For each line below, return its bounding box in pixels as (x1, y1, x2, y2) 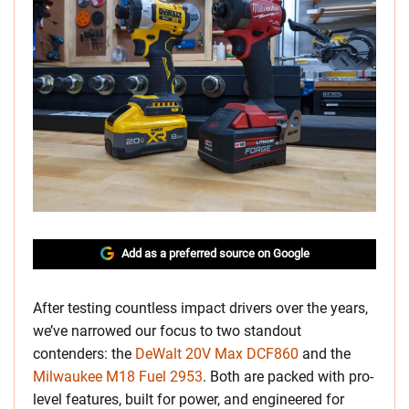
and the (299, 345, 351, 363)
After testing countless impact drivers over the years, (33, 299, 368, 318)
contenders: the (33, 345, 135, 363)
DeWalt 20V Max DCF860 (135, 345, 299, 363)
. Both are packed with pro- (203, 368, 373, 386)
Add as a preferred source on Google (121, 246, 309, 261)
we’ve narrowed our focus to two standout (33, 322, 301, 341)
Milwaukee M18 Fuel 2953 (33, 368, 203, 386)
